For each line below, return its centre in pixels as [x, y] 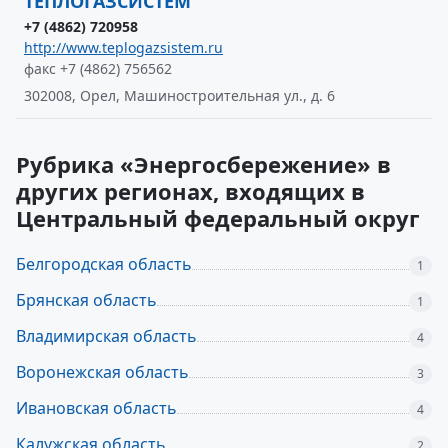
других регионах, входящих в [190, 191]
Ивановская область [96, 408]
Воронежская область [102, 372]
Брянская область [86, 300]
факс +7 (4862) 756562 [98, 68]
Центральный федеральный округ [218, 218]
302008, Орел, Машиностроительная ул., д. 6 [179, 95]
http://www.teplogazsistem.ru [123, 47]
